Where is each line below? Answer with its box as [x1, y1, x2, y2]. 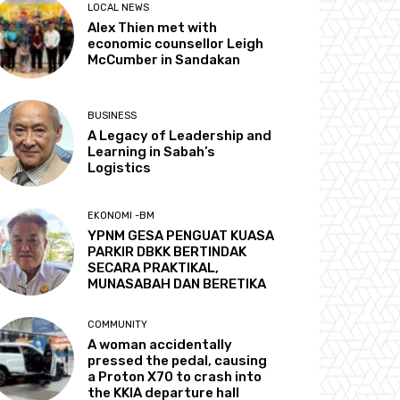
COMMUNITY [87, 318, 148, 330]
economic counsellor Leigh [87, 36, 264, 53]
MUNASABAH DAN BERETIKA [87, 276, 267, 293]
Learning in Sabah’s [87, 144, 216, 161]
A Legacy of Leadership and [87, 128, 272, 145]
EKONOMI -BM [87, 210, 155, 222]
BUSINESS [87, 110, 137, 122]
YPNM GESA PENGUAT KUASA [87, 228, 275, 245]
